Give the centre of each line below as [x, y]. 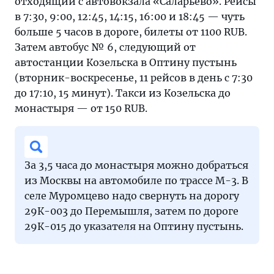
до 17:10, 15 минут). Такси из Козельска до [123, 93]
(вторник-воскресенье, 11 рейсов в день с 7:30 [134, 78]
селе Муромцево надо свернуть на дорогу [132, 196]
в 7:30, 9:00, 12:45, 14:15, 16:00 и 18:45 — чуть [130, 17]
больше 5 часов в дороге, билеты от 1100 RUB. [131, 32]
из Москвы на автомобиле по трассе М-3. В [136, 181]
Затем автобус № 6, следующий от [105, 47]
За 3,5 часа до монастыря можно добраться [136, 165]
